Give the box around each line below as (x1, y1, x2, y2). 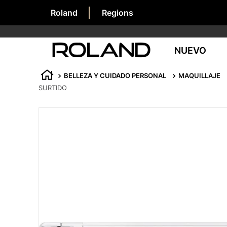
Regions (102, 8, 133, 18)
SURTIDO (39, 84, 67, 92)
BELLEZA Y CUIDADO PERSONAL (64, 71, 166, 80)
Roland (51, 8, 78, 18)
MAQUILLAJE (178, 71, 220, 80)
